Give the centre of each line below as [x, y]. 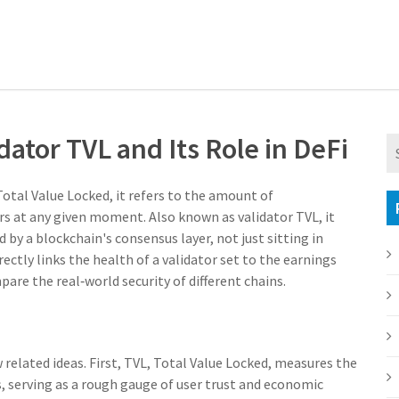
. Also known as [191, 216]
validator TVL [278, 216]
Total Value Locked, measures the [255, 362]
